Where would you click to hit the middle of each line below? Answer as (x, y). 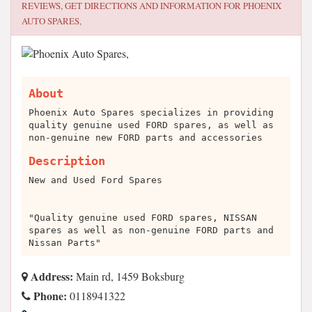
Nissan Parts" (65, 243)
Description (67, 161)
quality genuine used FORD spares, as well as (151, 125)
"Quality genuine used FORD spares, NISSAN (143, 218)
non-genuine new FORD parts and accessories (146, 138)
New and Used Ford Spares (95, 180)
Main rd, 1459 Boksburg (129, 276)
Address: (50, 276)
